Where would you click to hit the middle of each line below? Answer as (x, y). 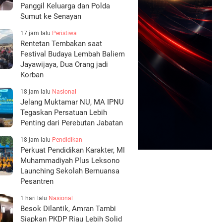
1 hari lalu (34, 198)
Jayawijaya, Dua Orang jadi (64, 64)
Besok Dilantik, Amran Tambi (68, 209)
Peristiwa (64, 33)
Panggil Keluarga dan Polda (65, 6)
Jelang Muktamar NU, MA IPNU (72, 102)
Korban (32, 75)
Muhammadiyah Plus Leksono (70, 161)
